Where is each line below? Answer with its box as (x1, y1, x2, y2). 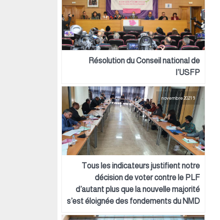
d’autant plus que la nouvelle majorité (76, 185, 200, 193)
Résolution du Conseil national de (88, 56, 200, 65)
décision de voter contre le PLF (95, 173, 200, 182)
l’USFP (176, 68, 200, 77)
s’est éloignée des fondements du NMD (67, 197, 200, 205)
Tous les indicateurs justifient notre (82, 162, 200, 170)
